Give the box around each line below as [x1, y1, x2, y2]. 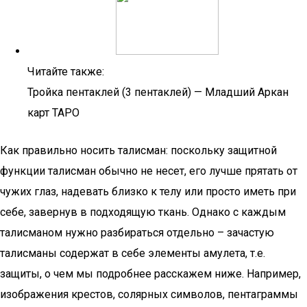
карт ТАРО [27, 106, 79, 119]
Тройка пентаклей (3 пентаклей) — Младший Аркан [27, 86, 288, 99]
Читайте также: [27, 65, 104, 78]
